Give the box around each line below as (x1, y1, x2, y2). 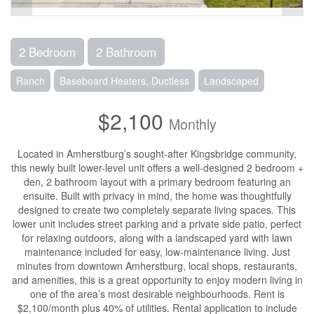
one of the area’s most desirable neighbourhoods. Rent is (29, 287, 285, 301)
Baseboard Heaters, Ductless (60, 74, 189, 88)
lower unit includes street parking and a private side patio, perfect (13, 217, 301, 231)
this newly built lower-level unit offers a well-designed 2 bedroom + (11, 161, 303, 175)
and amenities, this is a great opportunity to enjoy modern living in (11, 273, 303, 287)
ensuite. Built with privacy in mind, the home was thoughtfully (22, 189, 292, 203)
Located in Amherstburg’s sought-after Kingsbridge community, (18, 146, 296, 161)
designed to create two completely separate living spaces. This (18, 203, 296, 217)
